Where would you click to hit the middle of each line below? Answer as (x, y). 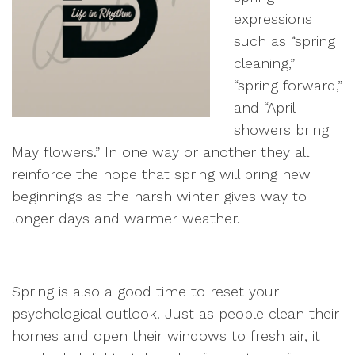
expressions (273, 19)
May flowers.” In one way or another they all (160, 152)
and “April (264, 107)
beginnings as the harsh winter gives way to (159, 196)
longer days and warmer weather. (126, 218)
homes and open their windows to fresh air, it (166, 336)
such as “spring (284, 41)
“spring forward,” (288, 85)
